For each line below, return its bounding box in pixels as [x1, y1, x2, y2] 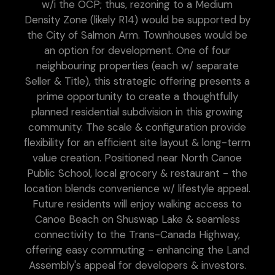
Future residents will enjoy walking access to [33, 197, 242, 211]
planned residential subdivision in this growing [31, 105, 244, 119]
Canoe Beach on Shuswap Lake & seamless [34, 212, 240, 227]
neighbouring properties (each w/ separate [36, 59, 239, 73]
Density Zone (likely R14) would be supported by [24, 13, 250, 27]
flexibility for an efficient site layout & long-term [24, 136, 251, 150]
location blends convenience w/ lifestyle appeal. [24, 182, 250, 196]
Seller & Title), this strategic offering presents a [25, 74, 250, 88]
